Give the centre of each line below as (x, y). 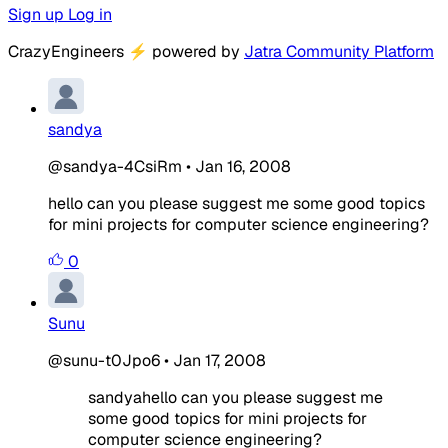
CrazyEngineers (68, 51)
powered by (196, 51)
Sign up (38, 14)
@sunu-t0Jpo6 (104, 360)
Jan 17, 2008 (219, 360)
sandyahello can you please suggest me (235, 397)
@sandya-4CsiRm (115, 166)
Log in (90, 14)
